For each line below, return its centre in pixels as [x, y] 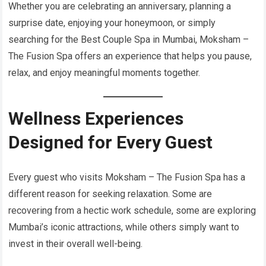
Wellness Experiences [96, 119]
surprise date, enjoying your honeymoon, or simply [112, 23]
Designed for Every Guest [111, 142]
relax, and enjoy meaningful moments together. [104, 73]
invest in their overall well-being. [76, 244]
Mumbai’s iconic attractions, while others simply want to [124, 227]
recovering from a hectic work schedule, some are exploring [132, 211]
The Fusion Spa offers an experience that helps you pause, [130, 56]
